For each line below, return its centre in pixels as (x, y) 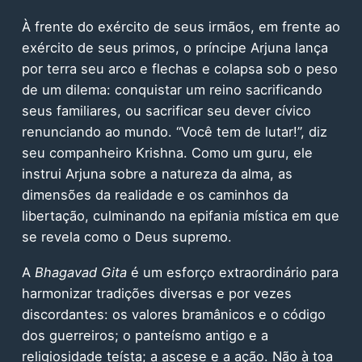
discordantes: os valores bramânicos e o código (173, 315)
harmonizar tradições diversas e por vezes (156, 294)
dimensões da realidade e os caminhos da (155, 194)
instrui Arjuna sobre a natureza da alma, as (157, 173)
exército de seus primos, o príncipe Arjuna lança (175, 47)
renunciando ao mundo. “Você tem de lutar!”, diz (174, 131)
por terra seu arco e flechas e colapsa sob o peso (179, 68)
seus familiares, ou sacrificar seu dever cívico (166, 110)
